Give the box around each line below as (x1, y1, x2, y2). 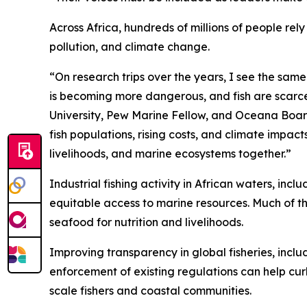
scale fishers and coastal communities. (49, 284, 251, 297)
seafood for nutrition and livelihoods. (49, 215, 243, 229)
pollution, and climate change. (49, 40, 210, 53)
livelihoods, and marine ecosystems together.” (49, 147, 291, 160)
